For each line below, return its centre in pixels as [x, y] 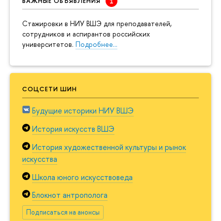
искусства [40, 159]
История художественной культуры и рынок [109, 147]
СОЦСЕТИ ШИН [50, 89]
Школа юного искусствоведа [82, 177]
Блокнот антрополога [70, 195]
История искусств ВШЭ [73, 129]
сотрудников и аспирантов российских [86, 34]
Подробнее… [96, 44]
